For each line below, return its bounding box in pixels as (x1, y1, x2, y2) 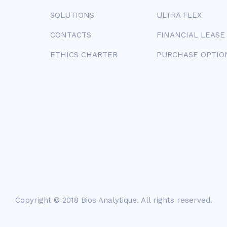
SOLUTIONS (50, 11, 94, 20)
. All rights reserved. (136, 195, 212, 205)
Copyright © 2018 (15, 195, 81, 205)
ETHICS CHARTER (50, 50, 118, 59)
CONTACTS (50, 30, 91, 40)
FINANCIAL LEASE (157, 30, 225, 40)
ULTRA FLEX (157, 11, 202, 20)
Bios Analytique (81, 195, 137, 205)
